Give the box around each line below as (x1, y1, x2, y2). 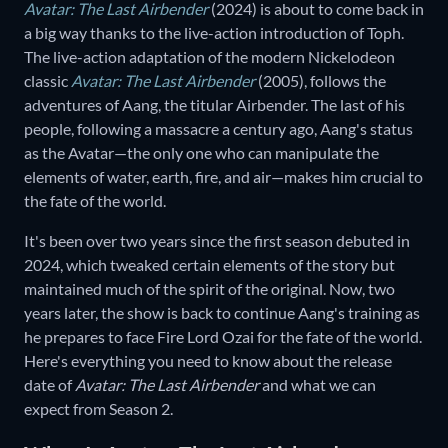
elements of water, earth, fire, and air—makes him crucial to (24, 167, 423, 187)
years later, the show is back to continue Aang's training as (24, 303, 420, 323)
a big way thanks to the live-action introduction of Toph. (24, 23, 404, 43)
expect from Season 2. (24, 399, 173, 419)
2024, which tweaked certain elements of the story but (24, 255, 395, 275)
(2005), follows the (255, 71, 386, 91)
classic (24, 71, 68, 91)
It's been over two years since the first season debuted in (24, 231, 410, 251)
